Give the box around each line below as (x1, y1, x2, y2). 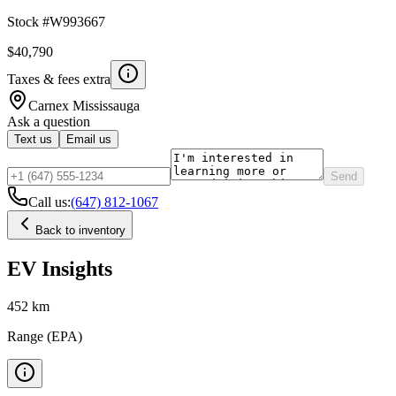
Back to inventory (35, 223, 126, 237)
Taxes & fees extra (7, 71, 110, 87)
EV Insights (7, 256, 112, 280)
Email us (66, 132, 111, 146)
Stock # (7, 13, 49, 29)
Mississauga (72, 97, 140, 113)
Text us (14, 132, 52, 146)
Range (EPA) (7, 328, 82, 344)
